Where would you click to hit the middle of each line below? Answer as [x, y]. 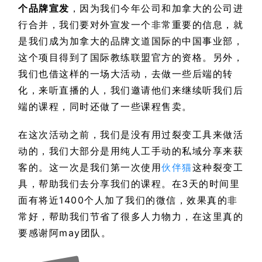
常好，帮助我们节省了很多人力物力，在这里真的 [131, 217]
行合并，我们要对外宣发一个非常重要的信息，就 [131, 25]
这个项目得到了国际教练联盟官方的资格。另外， [131, 58]
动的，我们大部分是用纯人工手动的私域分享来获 [131, 151]
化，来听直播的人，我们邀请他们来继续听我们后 [131, 90]
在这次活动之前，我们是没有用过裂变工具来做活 [131, 135]
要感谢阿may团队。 [65, 233]
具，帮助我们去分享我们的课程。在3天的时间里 [129, 184]
